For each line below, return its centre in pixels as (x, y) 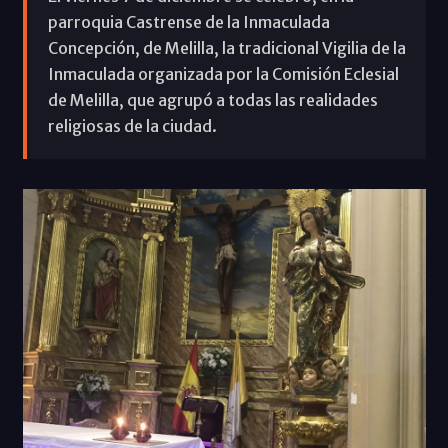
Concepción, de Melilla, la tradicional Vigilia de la (226, 47)
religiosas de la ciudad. (132, 125)
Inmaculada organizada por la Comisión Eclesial (223, 73)
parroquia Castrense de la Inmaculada (188, 21)
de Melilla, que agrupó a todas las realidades (212, 99)
